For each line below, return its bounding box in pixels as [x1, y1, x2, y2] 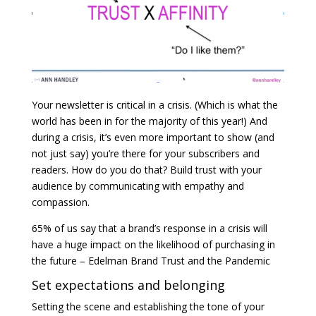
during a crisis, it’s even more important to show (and [31, 130, 274, 144]
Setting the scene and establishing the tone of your [31, 299, 265, 313]
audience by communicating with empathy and [31, 178, 244, 193]
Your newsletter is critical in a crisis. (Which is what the [31, 97, 278, 111]
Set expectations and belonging [31, 276, 225, 293]
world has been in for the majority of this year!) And [31, 114, 267, 128]
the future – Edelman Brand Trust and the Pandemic [31, 253, 270, 267]
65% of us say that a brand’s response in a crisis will [31, 221, 267, 235]
